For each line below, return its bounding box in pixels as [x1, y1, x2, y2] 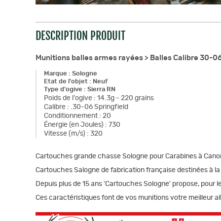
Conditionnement [44, 112, 98, 119]
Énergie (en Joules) [44, 121, 104, 128]
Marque [44, 71, 67, 77]
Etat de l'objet [44, 78, 88, 85]
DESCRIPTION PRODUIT [36, 29, 125, 42]
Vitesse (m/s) [44, 130, 85, 137]
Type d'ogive [44, 86, 82, 93]
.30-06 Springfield [71, 104, 128, 110]
